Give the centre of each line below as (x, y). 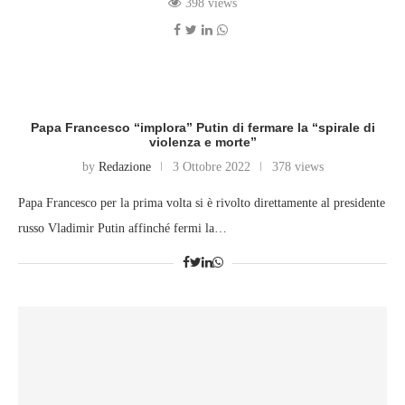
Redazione (124, 167)
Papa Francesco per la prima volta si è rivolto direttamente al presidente (202, 203)
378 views (297, 167)
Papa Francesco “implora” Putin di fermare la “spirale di (202, 128)
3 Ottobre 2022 (211, 167)
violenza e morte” (202, 142)
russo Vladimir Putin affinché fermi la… (122, 229)
